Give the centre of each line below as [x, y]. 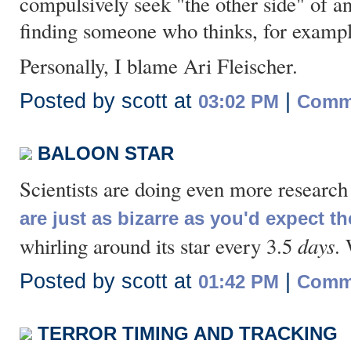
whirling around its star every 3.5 [159, 246]
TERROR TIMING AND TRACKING [188, 333]
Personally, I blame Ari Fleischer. [159, 66]
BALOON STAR [106, 153]
